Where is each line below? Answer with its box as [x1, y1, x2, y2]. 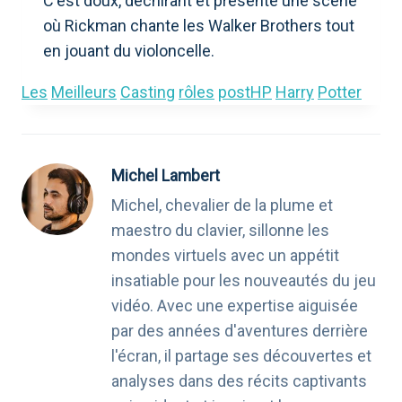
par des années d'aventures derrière [111, 321, 368, 341]
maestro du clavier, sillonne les [111, 221, 329, 240]
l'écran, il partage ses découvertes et [111, 346, 371, 366]
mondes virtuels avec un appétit [111, 246, 339, 266]
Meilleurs [51, 82, 117, 101]
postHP [218, 82, 272, 101]
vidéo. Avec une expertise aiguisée [111, 296, 358, 316]
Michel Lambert [111, 166, 220, 185]
